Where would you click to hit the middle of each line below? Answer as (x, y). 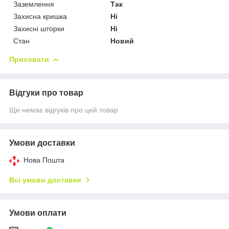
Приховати (29, 59)
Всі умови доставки (45, 180)
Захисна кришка (40, 16)
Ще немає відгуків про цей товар (64, 110)
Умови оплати (38, 213)
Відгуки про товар (46, 93)
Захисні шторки (39, 28)
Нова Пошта (44, 160)
